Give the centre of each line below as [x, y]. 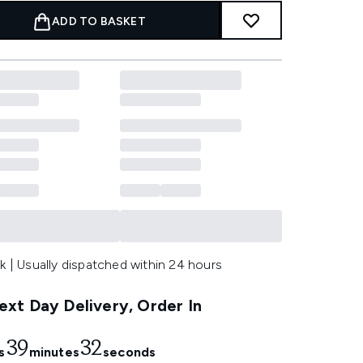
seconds [129, 352]
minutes [54, 352]
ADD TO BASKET [99, 21]
